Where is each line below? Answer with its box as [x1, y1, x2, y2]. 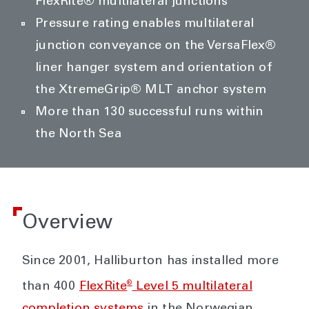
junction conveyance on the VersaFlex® [35, 40, 277, 52]
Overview [22, 214, 113, 234]
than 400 [22, 281, 79, 293]
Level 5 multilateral [132, 281, 252, 293]
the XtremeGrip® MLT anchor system [35, 84, 266, 97]
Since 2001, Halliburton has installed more [22, 255, 279, 268]
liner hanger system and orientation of [35, 62, 272, 74]
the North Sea [35, 128, 121, 141]
